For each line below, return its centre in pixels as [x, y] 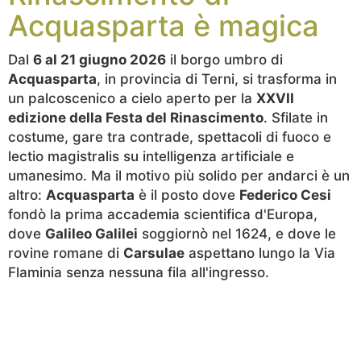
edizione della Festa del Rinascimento [136, 118]
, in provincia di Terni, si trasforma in [217, 79]
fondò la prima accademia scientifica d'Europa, [163, 214]
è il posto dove [187, 195]
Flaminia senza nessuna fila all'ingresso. [139, 272]
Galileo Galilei [91, 234]
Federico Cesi [285, 195]
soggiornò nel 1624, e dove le [237, 234]
